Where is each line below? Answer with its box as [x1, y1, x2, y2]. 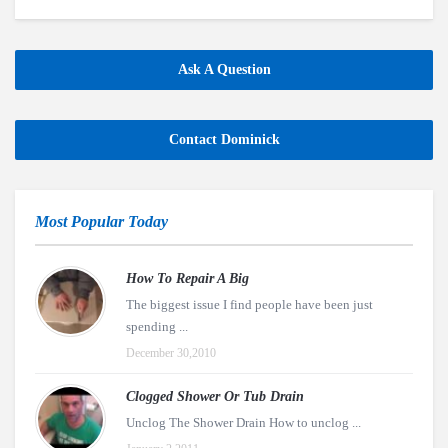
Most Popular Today [35, 213, 168, 230]
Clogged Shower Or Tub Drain [126, 389, 304, 404]
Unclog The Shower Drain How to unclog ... [126, 415, 361, 430]
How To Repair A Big [126, 271, 249, 286]
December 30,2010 [126, 346, 216, 360]
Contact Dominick [168, 132, 280, 147]
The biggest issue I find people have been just [126, 297, 373, 312]
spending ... [126, 319, 188, 334]
